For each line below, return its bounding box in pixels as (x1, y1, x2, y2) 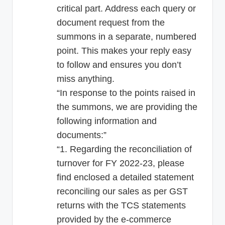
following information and (57, 116, 157, 126)
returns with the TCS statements (57, 200, 186, 210)
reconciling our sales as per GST (57, 186, 188, 196)
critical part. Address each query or (57, 3, 196, 14)
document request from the (57, 17, 165, 28)
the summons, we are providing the (57, 101, 197, 112)
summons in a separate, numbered (57, 31, 196, 42)
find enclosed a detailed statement (57, 172, 194, 182)
